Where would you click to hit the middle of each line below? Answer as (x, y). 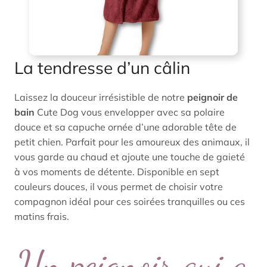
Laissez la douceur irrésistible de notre (101, 97)
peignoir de (212, 97)
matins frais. (42, 216)
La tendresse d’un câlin (102, 68)
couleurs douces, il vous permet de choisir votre (119, 187)
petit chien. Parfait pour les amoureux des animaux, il (132, 142)
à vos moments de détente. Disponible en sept (117, 172)
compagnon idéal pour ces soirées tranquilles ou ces (130, 201)
